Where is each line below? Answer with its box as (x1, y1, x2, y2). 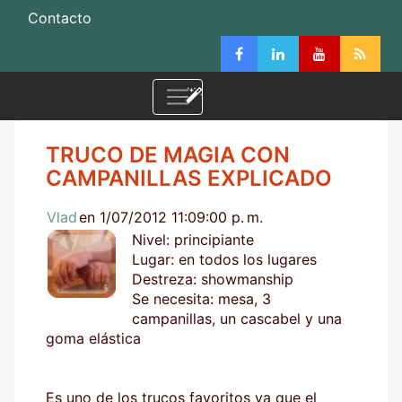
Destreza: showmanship (132, 269, 293, 288)
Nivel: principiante (132, 230, 254, 249)
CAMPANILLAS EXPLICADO (46, 164, 332, 191)
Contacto (28, 9, 92, 27)
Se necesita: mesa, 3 (132, 289, 271, 308)
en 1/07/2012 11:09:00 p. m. (79, 207, 263, 226)
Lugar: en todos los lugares (132, 249, 317, 268)
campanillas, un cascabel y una (132, 309, 342, 328)
